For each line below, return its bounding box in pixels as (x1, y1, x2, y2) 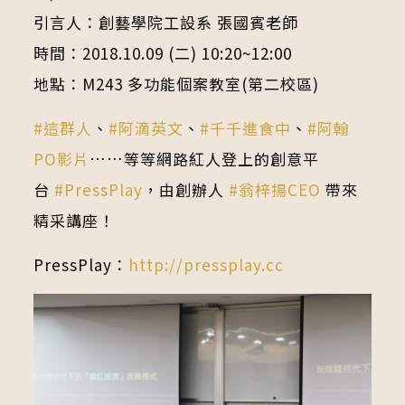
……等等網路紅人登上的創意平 (89, 147, 319, 171)
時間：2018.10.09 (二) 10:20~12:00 (33, 42, 292, 65)
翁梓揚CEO (238, 178, 321, 202)
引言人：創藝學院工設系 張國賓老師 (33, 11, 298, 34)
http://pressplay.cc (127, 253, 284, 277)
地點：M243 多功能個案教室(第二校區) (33, 72, 319, 96)
